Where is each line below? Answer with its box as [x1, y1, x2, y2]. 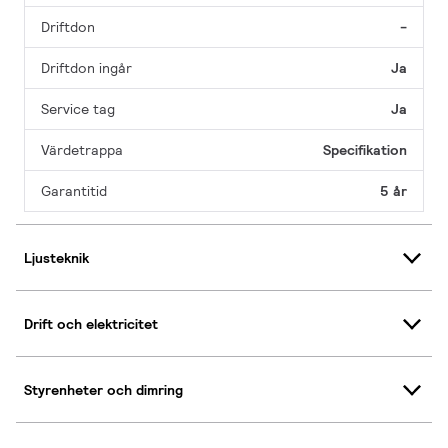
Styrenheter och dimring [24, 380, 183, 399]
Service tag [41, 100, 115, 119]
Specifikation [323, 141, 407, 160]
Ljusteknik [24, 248, 89, 267]
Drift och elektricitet [24, 314, 158, 333]
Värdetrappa [41, 141, 123, 160]
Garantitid [41, 182, 107, 201]
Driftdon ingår [41, 59, 132, 78]
